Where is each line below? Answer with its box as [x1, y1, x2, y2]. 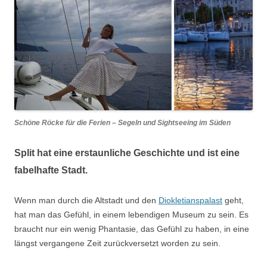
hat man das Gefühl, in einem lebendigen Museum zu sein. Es [14, 210, 249, 220]
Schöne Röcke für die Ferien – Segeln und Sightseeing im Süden [14, 119, 231, 128]
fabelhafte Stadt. [14, 165, 88, 176]
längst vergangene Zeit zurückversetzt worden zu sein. [14, 238, 221, 249]
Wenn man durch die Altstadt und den [14, 195, 159, 206]
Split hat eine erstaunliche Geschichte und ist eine [14, 148, 240, 159]
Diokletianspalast [159, 195, 222, 206]
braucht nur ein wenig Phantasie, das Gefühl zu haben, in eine [14, 224, 249, 234]
